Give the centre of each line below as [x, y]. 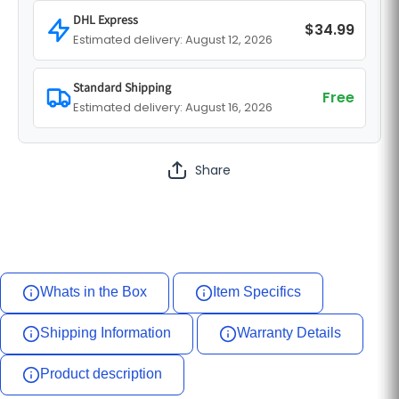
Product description [101, 374]
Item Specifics [257, 292]
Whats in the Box [94, 292]
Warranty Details [289, 333]
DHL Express [106, 20]
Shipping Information [106, 333]
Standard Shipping [122, 87]
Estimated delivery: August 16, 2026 [173, 107]
